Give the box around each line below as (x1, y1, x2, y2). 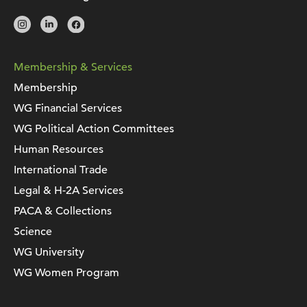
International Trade (14, 163, 108, 177)
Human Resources (14, 143, 103, 157)
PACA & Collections (14, 204, 112, 219)
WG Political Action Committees (14, 122, 174, 136)
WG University (14, 245, 84, 260)
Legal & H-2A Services (14, 184, 123, 198)
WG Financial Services (14, 101, 122, 116)
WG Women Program (14, 266, 119, 280)
